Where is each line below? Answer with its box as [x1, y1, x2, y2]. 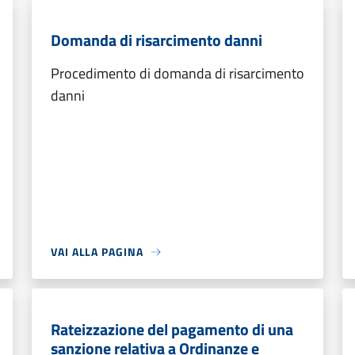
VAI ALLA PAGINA [51, 243, 143, 260]
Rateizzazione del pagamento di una [51, 317, 293, 342]
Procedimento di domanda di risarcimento [51, 63, 304, 84]
